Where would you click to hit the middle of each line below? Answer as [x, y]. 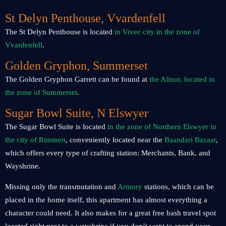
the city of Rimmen [35, 140]
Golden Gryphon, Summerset [76, 66]
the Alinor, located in [182, 79]
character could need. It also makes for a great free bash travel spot [110, 213]
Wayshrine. [23, 166]
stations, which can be [178, 187]
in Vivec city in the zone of [156, 32]
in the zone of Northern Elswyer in [162, 127]
